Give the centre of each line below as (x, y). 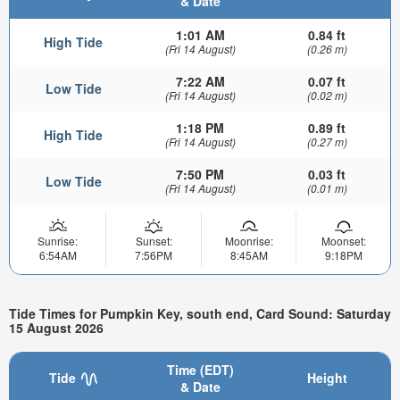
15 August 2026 (56, 327)
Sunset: (154, 241)
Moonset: (343, 241)
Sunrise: (58, 241)
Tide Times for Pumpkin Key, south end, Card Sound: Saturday (200, 313)
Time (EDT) (200, 369)
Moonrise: (249, 241)
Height (327, 377)
